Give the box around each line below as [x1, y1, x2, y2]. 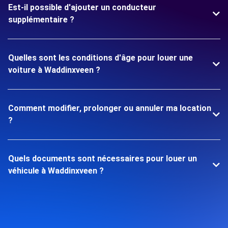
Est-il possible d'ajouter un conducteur [8, 3, 156, 12]
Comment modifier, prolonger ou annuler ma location [8, 103, 211, 113]
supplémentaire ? [8, 15, 74, 24]
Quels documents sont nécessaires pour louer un [8, 154, 197, 163]
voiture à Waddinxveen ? [8, 65, 100, 75]
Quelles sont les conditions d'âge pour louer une [8, 53, 193, 63]
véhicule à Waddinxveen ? [8, 166, 104, 176]
